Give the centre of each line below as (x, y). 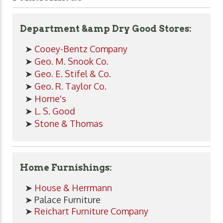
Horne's (50, 98)
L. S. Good (55, 111)
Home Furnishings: (66, 167)
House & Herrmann (73, 187)
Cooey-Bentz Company (81, 49)
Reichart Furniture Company (91, 211)
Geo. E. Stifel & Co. (73, 73)
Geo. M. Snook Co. (71, 61)
